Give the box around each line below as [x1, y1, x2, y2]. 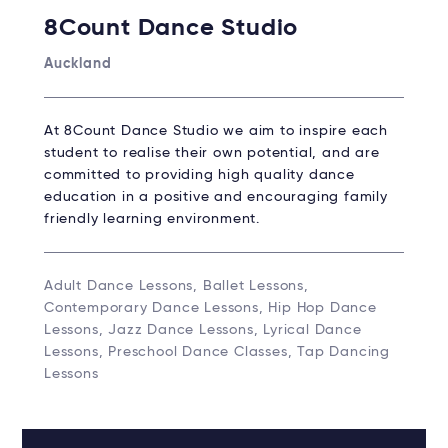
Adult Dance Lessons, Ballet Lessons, [44, 279, 309, 294]
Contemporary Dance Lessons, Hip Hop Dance [44, 301, 377, 316]
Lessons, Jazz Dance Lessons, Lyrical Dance [44, 323, 362, 338]
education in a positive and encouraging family [44, 190, 388, 205]
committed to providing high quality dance [44, 168, 355, 183]
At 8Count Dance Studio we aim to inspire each [44, 124, 388, 139]
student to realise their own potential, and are [44, 146, 380, 161]
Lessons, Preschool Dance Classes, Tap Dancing [44, 345, 390, 360]
